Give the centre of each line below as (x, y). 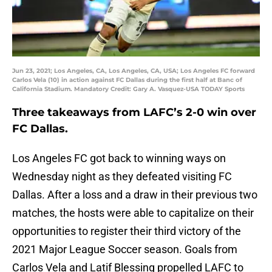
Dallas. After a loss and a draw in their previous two (135, 195)
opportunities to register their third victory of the (127, 231)
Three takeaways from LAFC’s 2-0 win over (134, 113)
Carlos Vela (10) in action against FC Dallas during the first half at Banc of (127, 80)
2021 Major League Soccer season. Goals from (125, 250)
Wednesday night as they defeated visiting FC (122, 177)
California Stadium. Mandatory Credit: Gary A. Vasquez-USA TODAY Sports (128, 89)
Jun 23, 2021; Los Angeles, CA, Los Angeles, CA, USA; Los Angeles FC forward (134, 71)
